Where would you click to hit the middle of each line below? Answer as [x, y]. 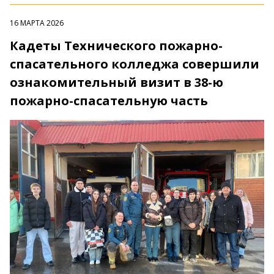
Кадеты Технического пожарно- [116, 46]
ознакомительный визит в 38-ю [117, 83]
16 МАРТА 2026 [37, 23]
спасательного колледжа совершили [135, 64]
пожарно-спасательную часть [109, 101]
